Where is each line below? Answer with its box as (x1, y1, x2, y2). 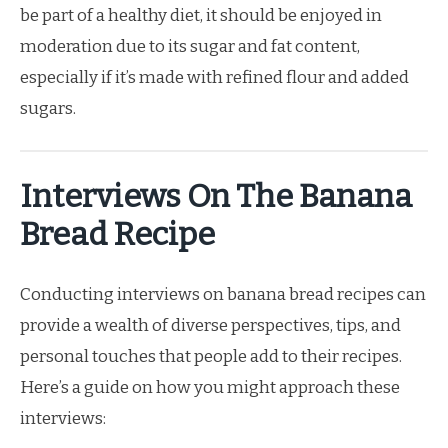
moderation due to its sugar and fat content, (20, 36, 360, 57)
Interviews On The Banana (20, 177, 412, 215)
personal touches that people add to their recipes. (20, 345, 402, 367)
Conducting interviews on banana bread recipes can (20, 283, 426, 305)
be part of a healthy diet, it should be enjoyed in (20, 5, 382, 26)
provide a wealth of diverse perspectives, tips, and (20, 314, 401, 336)
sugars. (20, 98, 76, 119)
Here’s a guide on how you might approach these (20, 376, 400, 398)
